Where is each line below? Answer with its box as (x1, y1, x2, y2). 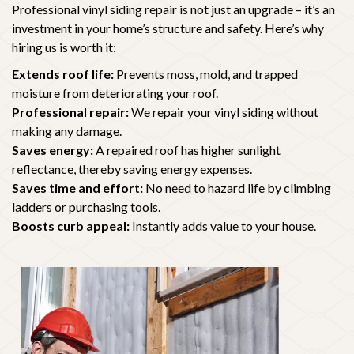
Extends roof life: (12, 66, 114, 81)
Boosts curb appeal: (12, 217, 130, 233)
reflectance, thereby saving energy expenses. (12, 160, 252, 176)
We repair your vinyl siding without (129, 104, 318, 119)
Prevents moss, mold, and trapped (114, 66, 298, 81)
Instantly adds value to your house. (130, 217, 316, 233)
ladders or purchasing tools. (12, 198, 160, 214)
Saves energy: (12, 141, 93, 157)
